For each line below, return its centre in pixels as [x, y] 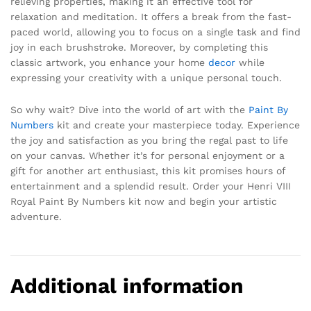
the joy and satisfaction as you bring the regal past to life [149, 140]
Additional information [127, 285]
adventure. [36, 216]
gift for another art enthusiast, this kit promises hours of [148, 170]
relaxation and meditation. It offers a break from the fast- [151, 17]
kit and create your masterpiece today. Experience [177, 125]
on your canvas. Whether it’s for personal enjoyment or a [148, 155]
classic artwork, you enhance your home [109, 63]
